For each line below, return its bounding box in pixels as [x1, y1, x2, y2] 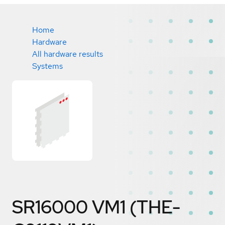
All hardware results [32, 49, 103, 59]
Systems [32, 61, 63, 71]
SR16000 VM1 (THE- [12, 194, 180, 219]
